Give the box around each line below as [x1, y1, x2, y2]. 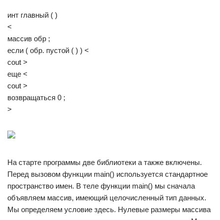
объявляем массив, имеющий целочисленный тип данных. [7, 193, 206, 202]
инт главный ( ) [7, 11, 57, 19]
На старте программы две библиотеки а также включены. [7, 158, 202, 166]
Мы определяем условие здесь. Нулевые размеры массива [7, 205, 211, 214]
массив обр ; [7, 34, 50, 43]
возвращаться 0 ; [7, 93, 65, 102]
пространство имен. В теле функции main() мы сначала [7, 182, 195, 190]
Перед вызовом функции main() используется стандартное [7, 170, 208, 178]
